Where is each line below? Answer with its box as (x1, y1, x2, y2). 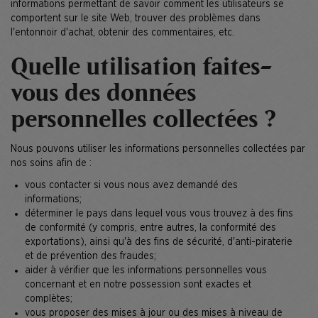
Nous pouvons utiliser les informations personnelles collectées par (11, 143, 305, 154)
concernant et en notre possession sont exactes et (25, 279, 251, 290)
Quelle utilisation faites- (11, 56, 273, 79)
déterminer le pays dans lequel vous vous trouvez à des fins (25, 208, 293, 219)
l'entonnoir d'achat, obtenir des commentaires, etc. (11, 27, 234, 38)
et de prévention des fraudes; (25, 251, 156, 261)
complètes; (25, 293, 72, 304)
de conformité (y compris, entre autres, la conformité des (25, 222, 276, 233)
